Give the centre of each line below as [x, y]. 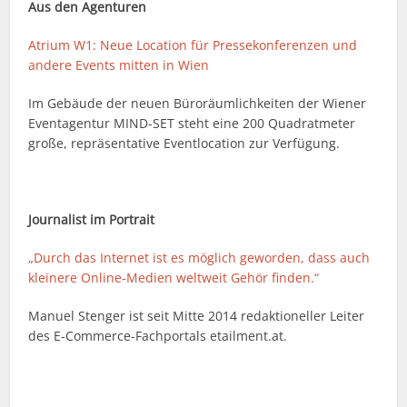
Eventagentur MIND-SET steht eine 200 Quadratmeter [192, 124]
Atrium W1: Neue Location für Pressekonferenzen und [193, 45]
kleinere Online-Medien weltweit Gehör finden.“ [174, 278]
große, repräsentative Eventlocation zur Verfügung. [184, 144]
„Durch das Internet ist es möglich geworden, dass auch [199, 258]
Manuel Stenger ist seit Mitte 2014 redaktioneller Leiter [197, 316]
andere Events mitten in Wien [119, 65]
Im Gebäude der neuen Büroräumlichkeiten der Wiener [198, 104]
